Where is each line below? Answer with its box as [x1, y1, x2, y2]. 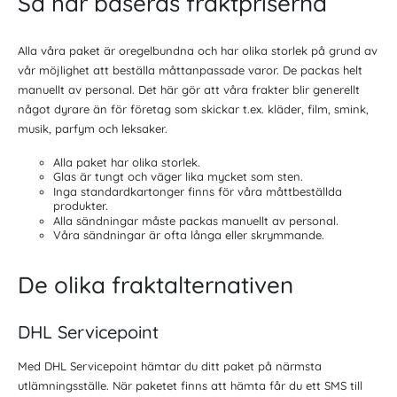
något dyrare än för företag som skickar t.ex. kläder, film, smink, [18, 101, 369, 116]
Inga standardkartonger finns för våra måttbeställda [53, 184, 342, 199]
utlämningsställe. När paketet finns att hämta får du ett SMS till [18, 378, 362, 393]
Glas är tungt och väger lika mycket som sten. [53, 169, 303, 184]
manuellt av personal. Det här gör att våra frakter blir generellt [18, 82, 360, 97]
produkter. [53, 198, 108, 214]
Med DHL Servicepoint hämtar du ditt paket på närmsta [18, 359, 322, 374]
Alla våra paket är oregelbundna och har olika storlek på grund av [18, 43, 378, 58]
